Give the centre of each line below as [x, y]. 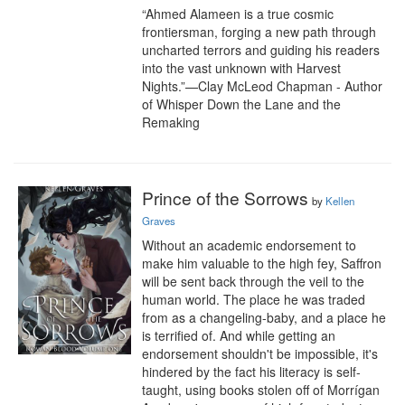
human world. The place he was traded [254, 299]
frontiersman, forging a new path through [259, 32]
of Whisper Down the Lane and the [241, 104]
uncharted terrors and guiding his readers [261, 50]
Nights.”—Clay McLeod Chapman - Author [262, 86]
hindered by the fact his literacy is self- [251, 372]
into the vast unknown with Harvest [241, 68]
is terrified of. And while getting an [239, 335]
